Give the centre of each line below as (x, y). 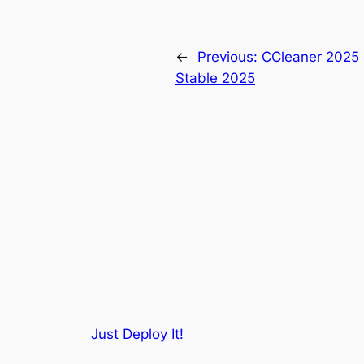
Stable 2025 (215, 78)
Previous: (230, 56)
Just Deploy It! (137, 334)
